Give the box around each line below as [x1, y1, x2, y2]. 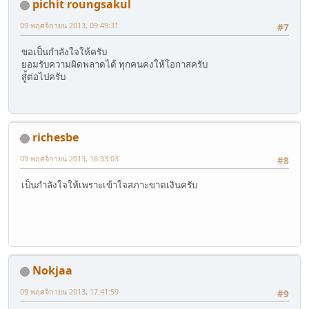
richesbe [32, 130, 79, 146]
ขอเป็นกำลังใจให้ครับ [21, 45, 107, 58]
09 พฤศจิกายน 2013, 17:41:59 [20, 286, 119, 297]
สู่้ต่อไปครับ [21, 70, 66, 83]
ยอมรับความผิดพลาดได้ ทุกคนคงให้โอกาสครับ [21, 57, 208, 70]
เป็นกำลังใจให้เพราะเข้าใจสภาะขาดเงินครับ [21, 178, 197, 191]
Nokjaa [32, 263, 72, 279]
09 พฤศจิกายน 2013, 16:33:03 [20, 153, 119, 164]
